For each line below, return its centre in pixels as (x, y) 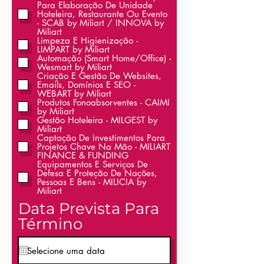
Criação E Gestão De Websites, (99, 76)
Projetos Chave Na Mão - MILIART (104, 146)
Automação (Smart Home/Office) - (104, 58)
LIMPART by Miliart (73, 49)
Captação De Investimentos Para (101, 138)
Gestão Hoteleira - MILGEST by (97, 120)
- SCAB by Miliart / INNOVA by (100, 23)
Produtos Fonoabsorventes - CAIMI (103, 102)
